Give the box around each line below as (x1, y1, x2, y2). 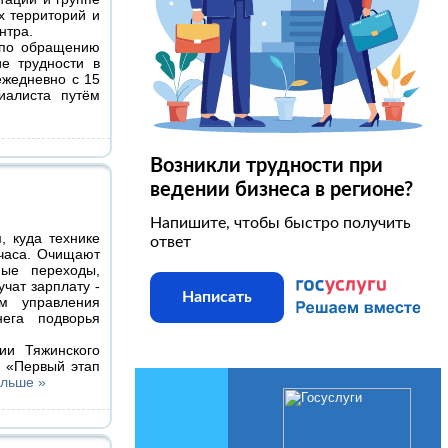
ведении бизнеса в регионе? (149, 180, 413, 200)
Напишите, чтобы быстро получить (149, 215, 411, 231)
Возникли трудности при (149, 156, 383, 176)
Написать (181, 289, 252, 305)
